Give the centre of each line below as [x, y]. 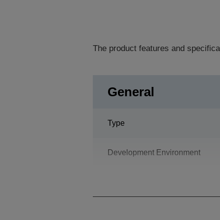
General [131, 92]
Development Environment [154, 152]
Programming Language [150, 182]
